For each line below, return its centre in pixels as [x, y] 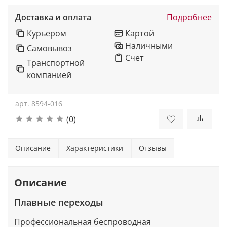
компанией [49, 75]
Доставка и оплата [53, 17]
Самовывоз [50, 48]
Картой [140, 33]
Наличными [149, 45]
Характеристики [95, 148]
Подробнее [189, 17]
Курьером [47, 33]
